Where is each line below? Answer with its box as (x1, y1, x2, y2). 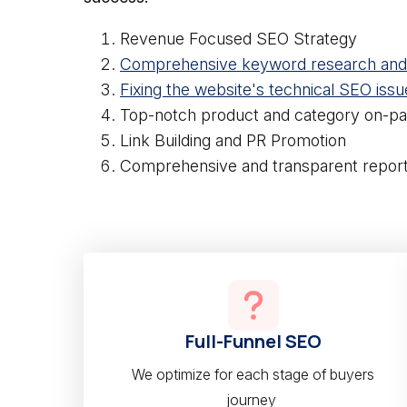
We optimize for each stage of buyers (132, 365, 375, 383)
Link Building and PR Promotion (120, 131, 346, 150)
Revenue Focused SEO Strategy (120, 29, 362, 48)
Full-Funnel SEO (184, 329, 322, 353)
